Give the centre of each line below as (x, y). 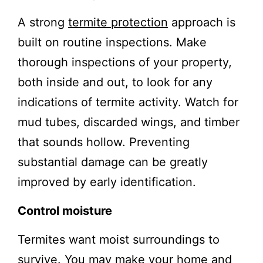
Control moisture (65, 210)
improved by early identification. (107, 182)
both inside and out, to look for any (115, 82)
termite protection (118, 22)
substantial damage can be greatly (113, 162)
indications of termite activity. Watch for (128, 102)
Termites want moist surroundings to (119, 239)
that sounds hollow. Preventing (104, 142)
